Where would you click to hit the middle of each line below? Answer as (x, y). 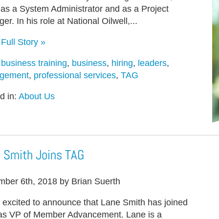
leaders (152, 63)
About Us (37, 96)
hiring (122, 63)
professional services (75, 75)
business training (34, 63)
